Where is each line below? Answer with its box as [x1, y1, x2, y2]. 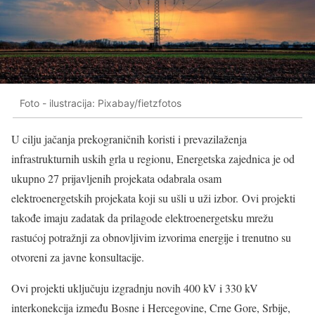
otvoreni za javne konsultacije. [11, 250, 144, 265]
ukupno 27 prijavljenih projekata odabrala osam [11, 171, 221, 186]
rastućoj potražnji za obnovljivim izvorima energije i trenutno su [11, 230, 291, 245]
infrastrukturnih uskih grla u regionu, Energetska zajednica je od [11, 151, 295, 167]
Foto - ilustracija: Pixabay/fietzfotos [20, 96, 181, 109]
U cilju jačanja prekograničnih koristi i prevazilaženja [11, 131, 247, 147]
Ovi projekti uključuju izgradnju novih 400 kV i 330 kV [11, 281, 258, 296]
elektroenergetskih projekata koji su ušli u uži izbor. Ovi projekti [11, 191, 295, 206]
